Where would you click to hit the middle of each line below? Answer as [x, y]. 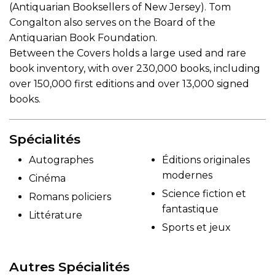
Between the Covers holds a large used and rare [128, 53]
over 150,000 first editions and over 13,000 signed [129, 83]
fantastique [190, 209]
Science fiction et [204, 193]
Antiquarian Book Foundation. [83, 37]
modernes [187, 175]
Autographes [61, 160]
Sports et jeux [196, 227]
